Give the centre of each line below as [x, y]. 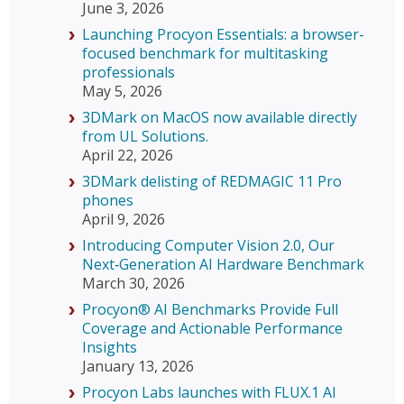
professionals [129, 73]
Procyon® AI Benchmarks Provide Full [210, 310]
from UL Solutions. [145, 137]
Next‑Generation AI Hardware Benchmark [223, 265]
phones [108, 201]
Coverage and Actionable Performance [212, 329]
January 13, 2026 [138, 367]
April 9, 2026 [124, 220]
